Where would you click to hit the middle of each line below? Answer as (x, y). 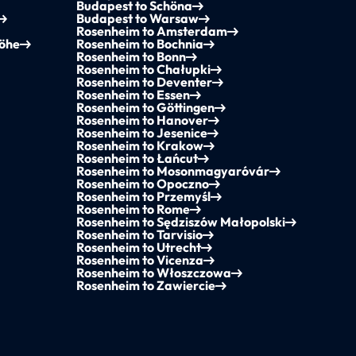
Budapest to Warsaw (137, 19)
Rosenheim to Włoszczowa (153, 273)
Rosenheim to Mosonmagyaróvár (172, 171)
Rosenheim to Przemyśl (143, 197)
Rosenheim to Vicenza (139, 260)
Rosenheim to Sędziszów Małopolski (180, 222)
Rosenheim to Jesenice (141, 133)
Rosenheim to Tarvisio (139, 235)
